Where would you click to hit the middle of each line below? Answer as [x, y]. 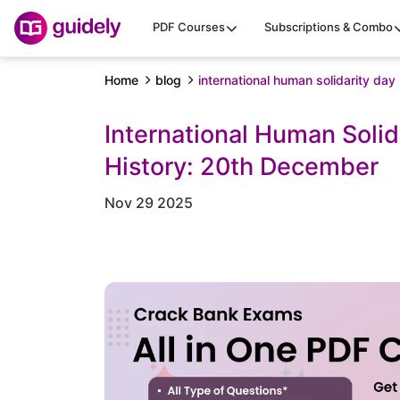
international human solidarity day [297, 80]
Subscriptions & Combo [329, 27]
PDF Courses [189, 27]
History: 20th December [242, 167]
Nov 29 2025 [149, 203]
